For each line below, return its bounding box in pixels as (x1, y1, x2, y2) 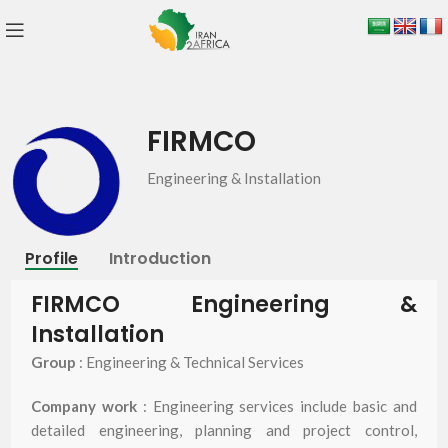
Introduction (109, 247, 211, 270)
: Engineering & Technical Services (76, 353, 304, 371)
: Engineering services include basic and (136, 397, 418, 415)
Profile (25, 247, 78, 270)
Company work (31, 397, 137, 415)
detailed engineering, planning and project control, (31, 421, 417, 439)
